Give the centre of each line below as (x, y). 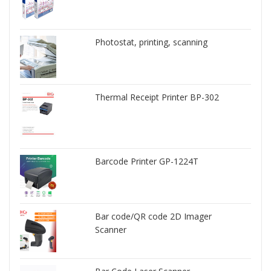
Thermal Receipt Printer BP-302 (157, 97)
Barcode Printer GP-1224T (147, 162)
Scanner (111, 230)
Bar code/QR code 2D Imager (154, 217)
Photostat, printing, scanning (152, 42)
